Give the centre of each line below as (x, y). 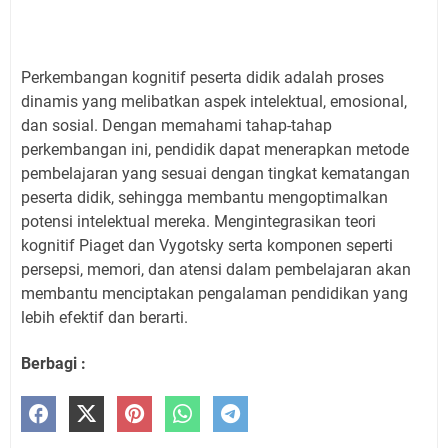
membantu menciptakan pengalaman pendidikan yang (214, 293)
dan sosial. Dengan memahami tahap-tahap (176, 125)
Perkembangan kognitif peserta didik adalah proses (202, 77)
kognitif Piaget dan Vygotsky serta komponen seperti (207, 245)
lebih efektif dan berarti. (104, 317)
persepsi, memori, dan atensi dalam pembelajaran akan (216, 269)
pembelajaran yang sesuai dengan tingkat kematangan (215, 173)
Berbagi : (53, 363)
